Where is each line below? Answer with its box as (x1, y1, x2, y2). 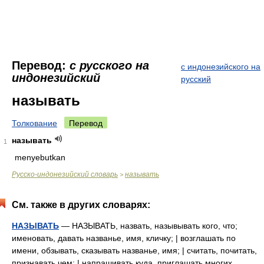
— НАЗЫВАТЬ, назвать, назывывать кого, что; (59, 221, 237, 230)
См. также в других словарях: (12, 200, 150, 210)
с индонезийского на (181, 62, 260, 71)
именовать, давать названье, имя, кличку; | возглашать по (12, 233, 236, 243)
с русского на (70, 59, 149, 72)
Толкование (12, 118, 57, 128)
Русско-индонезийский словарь (12, 170, 118, 179)
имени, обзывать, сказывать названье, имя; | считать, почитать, (12, 246, 257, 255)
